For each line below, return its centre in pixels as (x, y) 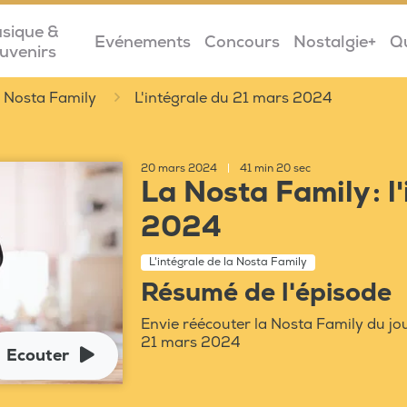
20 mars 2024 (180, 169)
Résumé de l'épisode (266, 293)
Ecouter (38, 355)
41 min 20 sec (274, 169)
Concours (242, 42)
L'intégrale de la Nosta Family (228, 262)
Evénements (142, 42)
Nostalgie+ (334, 42)
